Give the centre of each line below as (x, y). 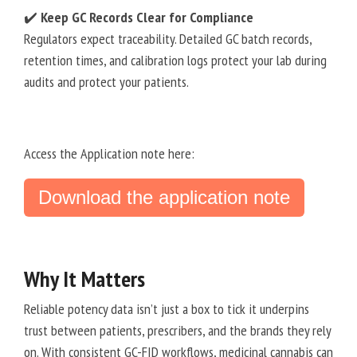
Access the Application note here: (109, 154)
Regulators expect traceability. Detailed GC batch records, (168, 39)
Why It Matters (84, 279)
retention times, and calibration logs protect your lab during (175, 61)
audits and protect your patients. (106, 82)
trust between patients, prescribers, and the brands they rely (177, 331)
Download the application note (164, 198)
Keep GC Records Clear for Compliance (147, 18)
